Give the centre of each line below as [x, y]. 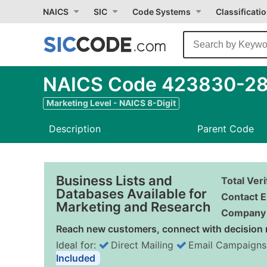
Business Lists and [114, 181]
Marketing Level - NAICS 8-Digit [111, 103]
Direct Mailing [142, 245]
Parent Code [225, 129]
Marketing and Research [133, 207]
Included [76, 258]
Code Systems [162, 12]
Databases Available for [131, 194]
